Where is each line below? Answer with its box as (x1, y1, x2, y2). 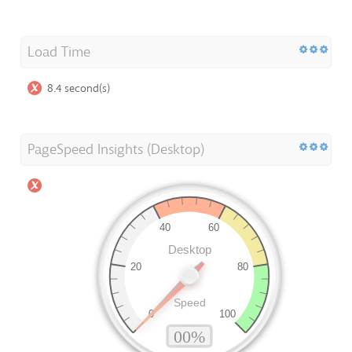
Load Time (27, 42, 90, 62)
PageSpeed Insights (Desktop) (27, 140, 204, 159)
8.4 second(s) (47, 81, 110, 97)
